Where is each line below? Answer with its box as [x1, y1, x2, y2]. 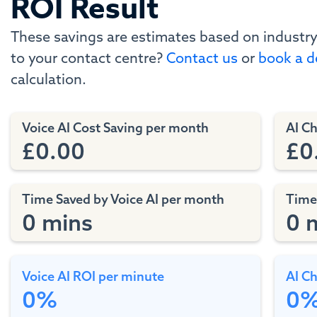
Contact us [166, 49, 238, 67]
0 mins [22, 208, 93, 236]
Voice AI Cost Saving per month [22, 120, 209, 136]
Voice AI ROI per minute [22, 268, 164, 284]
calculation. [11, 70, 86, 88]
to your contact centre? [11, 49, 166, 67]
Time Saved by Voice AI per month [22, 191, 224, 207]
